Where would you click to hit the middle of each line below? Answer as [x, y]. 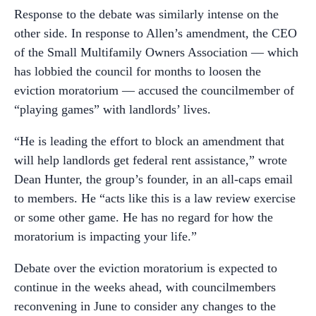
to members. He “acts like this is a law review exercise [155, 198]
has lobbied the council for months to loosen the [138, 71]
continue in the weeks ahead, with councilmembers [145, 287]
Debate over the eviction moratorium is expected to [146, 268]
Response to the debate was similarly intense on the [146, 14]
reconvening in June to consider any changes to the [145, 306]
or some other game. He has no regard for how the [144, 217]
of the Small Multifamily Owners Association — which [156, 52]
